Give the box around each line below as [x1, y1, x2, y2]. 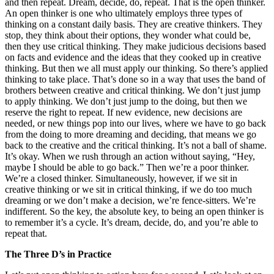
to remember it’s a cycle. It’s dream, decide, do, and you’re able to [5, 217, 258, 228]
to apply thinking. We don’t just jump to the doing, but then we [5, 95, 247, 106]
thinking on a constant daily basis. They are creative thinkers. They [5, 18, 262, 29]
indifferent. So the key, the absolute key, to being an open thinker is [5, 206, 264, 217]
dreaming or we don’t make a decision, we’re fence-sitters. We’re [5, 194, 256, 206]
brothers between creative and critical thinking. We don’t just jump [5, 84, 261, 95]
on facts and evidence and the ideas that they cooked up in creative [5, 51, 261, 62]
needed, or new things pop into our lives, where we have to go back [5, 117, 266, 128]
